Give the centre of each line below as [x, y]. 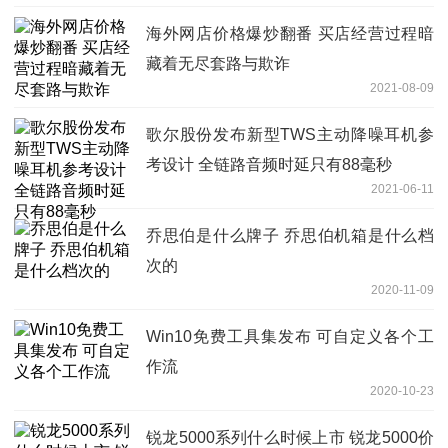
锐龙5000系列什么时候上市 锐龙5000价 [290, 437]
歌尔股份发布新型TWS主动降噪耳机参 [290, 134]
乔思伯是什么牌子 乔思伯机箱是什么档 [290, 235]
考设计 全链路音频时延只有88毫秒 [269, 164]
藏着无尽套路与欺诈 [218, 63]
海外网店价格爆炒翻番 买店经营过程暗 [290, 33]
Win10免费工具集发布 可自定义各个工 [290, 336]
